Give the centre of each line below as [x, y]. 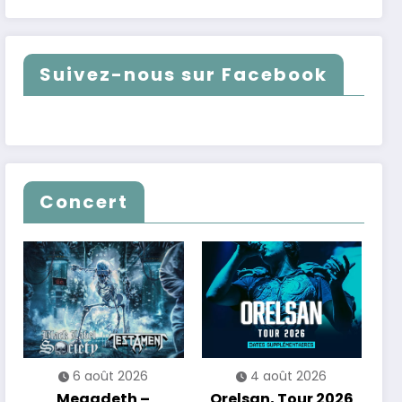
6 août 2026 [111, 376]
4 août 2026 [289, 376]
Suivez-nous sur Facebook [184, 75]
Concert [84, 202]
